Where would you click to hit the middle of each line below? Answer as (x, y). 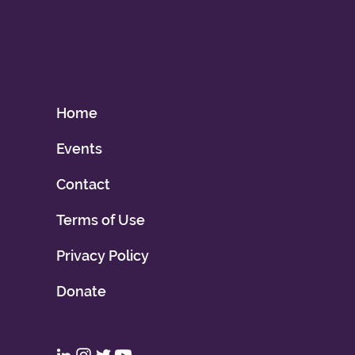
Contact (83, 184)
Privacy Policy (102, 255)
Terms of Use (100, 219)
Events (79, 148)
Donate (81, 291)
